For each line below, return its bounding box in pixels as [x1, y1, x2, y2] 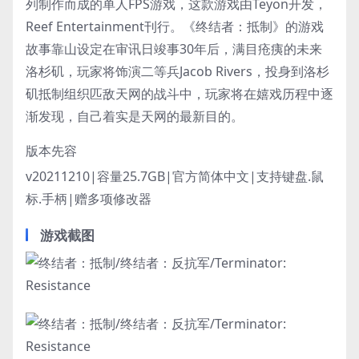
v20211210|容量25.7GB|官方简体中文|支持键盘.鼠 [26, 167, 324, 185]
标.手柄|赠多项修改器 [26, 189, 151, 208]
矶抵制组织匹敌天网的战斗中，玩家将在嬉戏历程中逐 [26, 84, 333, 103]
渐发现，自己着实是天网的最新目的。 [26, 107, 244, 125]
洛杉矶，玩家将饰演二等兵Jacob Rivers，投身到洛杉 [26, 62, 329, 80]
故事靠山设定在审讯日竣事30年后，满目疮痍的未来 [26, 39, 322, 58]
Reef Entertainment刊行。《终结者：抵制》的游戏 [26, 17, 324, 35]
